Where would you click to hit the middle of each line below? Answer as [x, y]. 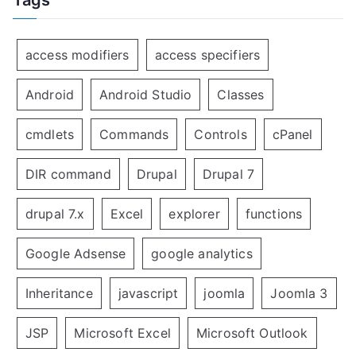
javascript [148, 293]
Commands [134, 134]
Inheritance [59, 293]
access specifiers [207, 54]
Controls [221, 134]
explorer [194, 213]
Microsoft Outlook [252, 333]
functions [274, 213]
